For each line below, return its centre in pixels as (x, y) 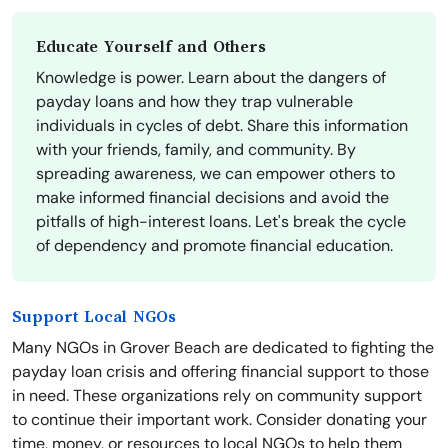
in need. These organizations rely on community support (217, 396)
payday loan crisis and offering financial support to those (220, 372)
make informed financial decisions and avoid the (212, 198)
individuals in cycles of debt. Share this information (222, 126)
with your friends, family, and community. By (196, 150)
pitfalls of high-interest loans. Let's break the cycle (221, 222)
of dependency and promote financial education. (214, 246)
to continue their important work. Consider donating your (219, 420)
